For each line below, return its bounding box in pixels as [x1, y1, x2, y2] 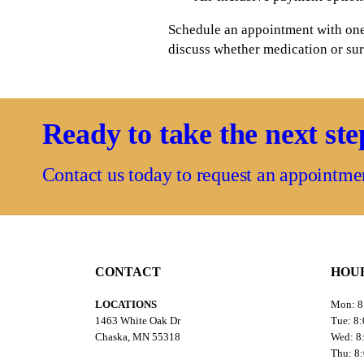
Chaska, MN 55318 [94, 331, 180, 344]
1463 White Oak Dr [94, 314, 180, 327]
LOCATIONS [94, 298, 157, 311]
